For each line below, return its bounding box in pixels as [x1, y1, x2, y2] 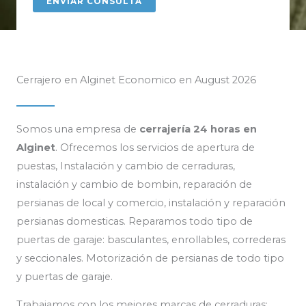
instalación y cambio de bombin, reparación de [16, 178, 252, 191]
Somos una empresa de [16, 122, 139, 135]
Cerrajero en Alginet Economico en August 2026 [16, 73, 256, 86]
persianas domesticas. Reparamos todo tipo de [16, 214, 253, 227]
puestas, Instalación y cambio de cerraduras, [16, 159, 235, 172]
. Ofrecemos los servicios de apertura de [55, 141, 255, 154]
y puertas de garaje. [16, 270, 113, 283]
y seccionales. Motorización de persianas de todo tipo [16, 251, 284, 264]
